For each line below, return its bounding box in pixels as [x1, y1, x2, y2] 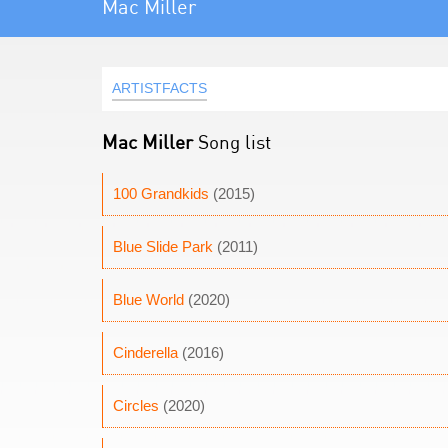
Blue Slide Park [113, 238, 213, 255]
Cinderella [113, 344, 178, 361]
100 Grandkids [113, 185, 209, 202]
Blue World [113, 291, 184, 308]
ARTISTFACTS [112, 80, 207, 96]
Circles [113, 397, 159, 414]
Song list [193, 130, 271, 153]
